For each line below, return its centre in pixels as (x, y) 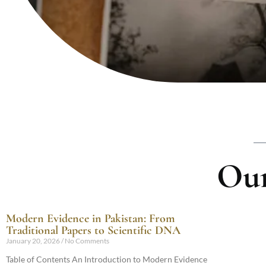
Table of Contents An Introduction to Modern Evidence (107, 259)
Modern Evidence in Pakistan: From (91, 218)
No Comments (86, 241)
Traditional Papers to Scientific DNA (93, 230)
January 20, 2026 (34, 241)
